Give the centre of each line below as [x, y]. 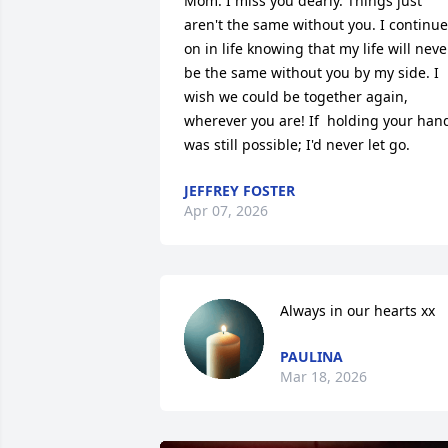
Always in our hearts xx [357, 310]
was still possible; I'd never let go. [297, 144]
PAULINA [311, 356]
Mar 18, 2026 [323, 376]
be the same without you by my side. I [311, 72]
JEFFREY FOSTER [239, 190]
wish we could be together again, [296, 96]
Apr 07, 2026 [226, 210]
